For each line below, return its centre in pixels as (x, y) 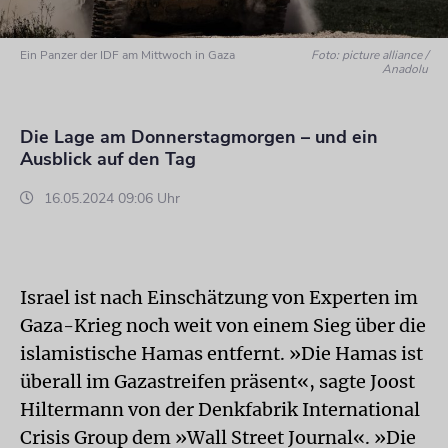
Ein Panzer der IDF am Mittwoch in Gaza (127, 55)
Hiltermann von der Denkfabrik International (220, 409)
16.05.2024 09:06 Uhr (110, 198)
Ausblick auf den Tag (108, 159)
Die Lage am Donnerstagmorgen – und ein (199, 137)
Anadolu (405, 69)
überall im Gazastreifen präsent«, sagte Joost (217, 381)
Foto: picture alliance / (370, 55)
